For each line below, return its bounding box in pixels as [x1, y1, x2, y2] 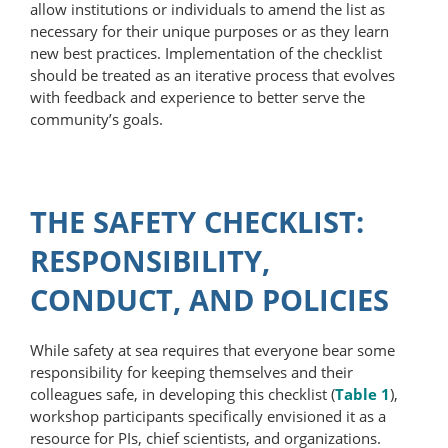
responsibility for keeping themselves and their [30, 361, 353, 382]
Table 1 [335, 383, 390, 404]
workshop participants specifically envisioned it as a [30, 405, 386, 426]
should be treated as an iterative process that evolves [30, 64, 395, 85]
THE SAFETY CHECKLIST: [30, 201, 364, 241]
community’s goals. [30, 108, 163, 129]
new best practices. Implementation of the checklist [30, 42, 382, 63]
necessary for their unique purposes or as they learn [30, 20, 389, 41]
